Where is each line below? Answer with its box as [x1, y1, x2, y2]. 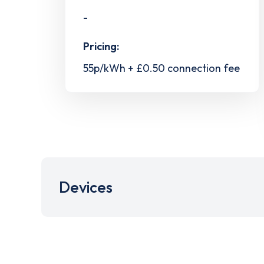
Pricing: [83, 39, 119, 54]
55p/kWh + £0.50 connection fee [83, 61, 240, 75]
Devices [59, 177, 113, 197]
